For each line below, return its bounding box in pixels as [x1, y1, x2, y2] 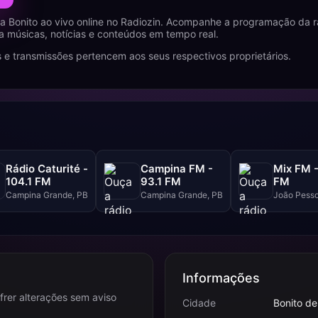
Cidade [182, 297, 216, 309]
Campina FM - [141, 161, 213, 175]
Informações [182, 270, 260, 285]
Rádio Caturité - [6, 161, 88, 175]
